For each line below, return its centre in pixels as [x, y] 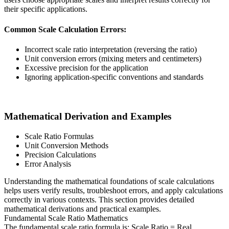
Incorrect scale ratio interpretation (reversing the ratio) [111, 49]
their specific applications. [46, 9]
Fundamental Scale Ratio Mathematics [66, 218]
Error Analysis [48, 164]
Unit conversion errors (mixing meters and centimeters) [113, 59]
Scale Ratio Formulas [59, 136]
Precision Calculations [60, 154]
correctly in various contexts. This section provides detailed [99, 199]
